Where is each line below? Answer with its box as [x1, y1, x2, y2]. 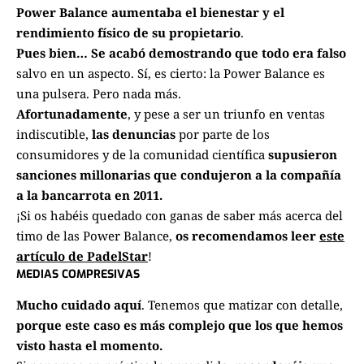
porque [16, 317, 62, 334]
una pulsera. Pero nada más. [16, 85, 181, 102]
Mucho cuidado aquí [16, 297, 141, 314]
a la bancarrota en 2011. [16, 187, 162, 204]
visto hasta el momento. [16, 337, 162, 354]
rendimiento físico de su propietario [16, 24, 240, 41]
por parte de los [175, 126, 270, 143]
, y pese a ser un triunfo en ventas [128, 106, 325, 123]
